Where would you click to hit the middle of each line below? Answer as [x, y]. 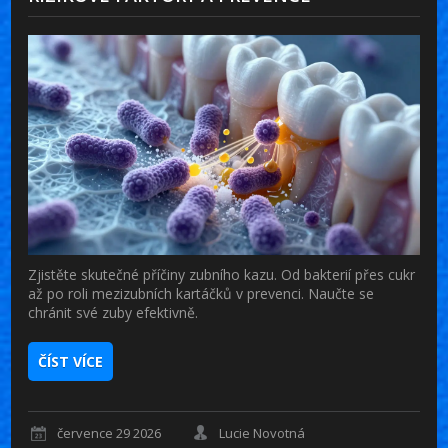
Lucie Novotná [262, 433]
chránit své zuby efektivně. [113, 312]
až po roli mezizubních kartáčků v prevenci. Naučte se [201, 293]
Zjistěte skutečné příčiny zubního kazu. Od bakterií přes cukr [222, 274]
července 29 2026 [109, 433]
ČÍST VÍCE [71, 361]
